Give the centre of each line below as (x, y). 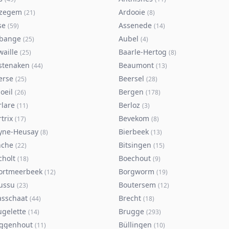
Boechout (135, 158)
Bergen (131, 92)
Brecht (130, 198)
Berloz (129, 105)
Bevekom (134, 118)
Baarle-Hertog (143, 52)
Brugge (131, 211)
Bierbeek (134, 132)
